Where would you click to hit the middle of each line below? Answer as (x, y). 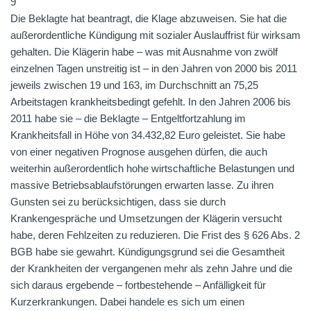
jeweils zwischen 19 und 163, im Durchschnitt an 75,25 (134, 85)
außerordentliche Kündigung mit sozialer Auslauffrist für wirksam (155, 35)
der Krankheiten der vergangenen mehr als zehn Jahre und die (151, 268)
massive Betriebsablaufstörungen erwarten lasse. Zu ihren (142, 185)
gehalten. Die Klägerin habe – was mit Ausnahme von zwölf (144, 52)
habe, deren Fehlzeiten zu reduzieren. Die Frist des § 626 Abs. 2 (155, 235)
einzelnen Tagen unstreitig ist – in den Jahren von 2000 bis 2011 (154, 68)
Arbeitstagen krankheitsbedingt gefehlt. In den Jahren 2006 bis (151, 102)
